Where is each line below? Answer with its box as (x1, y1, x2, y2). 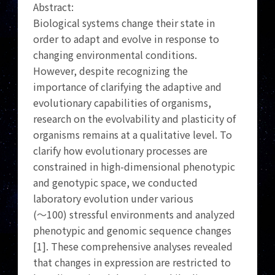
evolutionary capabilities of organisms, (33, 95, 212, 110)
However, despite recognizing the (33, 63, 188, 78)
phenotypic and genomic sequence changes (33, 223, 232, 238)
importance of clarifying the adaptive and (33, 79, 222, 94)
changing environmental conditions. (33, 47, 198, 62)
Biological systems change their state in (33, 15, 215, 30)
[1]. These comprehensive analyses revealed (33, 239, 233, 254)
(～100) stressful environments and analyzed (33, 207, 236, 222)
